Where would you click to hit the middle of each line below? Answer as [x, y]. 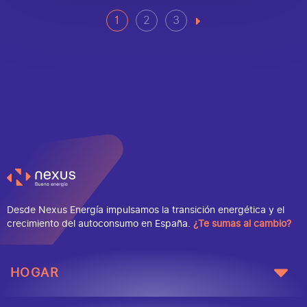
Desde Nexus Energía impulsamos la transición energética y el [146, 210]
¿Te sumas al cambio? [242, 224]
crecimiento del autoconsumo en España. [100, 224]
